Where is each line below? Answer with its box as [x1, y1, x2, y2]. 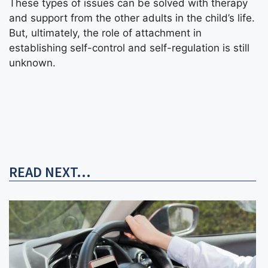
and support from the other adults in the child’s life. [9, 12, 255, 24]
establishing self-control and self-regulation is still [9, 42, 249, 54]
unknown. [9, 57, 56, 69]
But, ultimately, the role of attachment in [9, 27, 202, 39]
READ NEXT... [9, 163, 91, 181]
